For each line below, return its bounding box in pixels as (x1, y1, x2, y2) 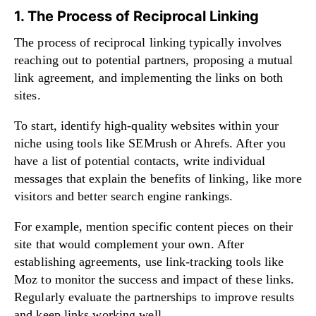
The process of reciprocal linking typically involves (14, 35, 282, 49)
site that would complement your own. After (14, 236, 245, 251)
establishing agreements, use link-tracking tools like (14, 254, 284, 269)
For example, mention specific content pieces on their (14, 219, 293, 233)
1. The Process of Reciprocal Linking (14, 7, 259, 25)
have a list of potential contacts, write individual (14, 153, 266, 168)
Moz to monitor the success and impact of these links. (14, 272, 295, 286)
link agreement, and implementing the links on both (14, 70, 284, 85)
